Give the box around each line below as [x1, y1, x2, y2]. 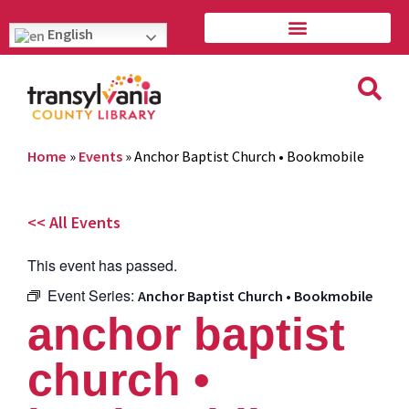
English [45, 25, 93, 43]
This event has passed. [27, 254, 177, 276]
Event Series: [47, 284, 138, 306]
